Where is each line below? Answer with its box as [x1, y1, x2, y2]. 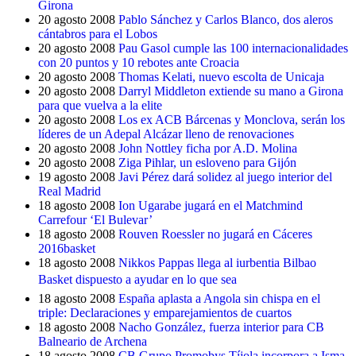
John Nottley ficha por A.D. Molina [118, 141, 297, 155]
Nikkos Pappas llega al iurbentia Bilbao [118, 256, 316, 269]
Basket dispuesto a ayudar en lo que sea [38, 273, 237, 286]
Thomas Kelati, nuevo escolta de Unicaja [118, 70, 324, 83]
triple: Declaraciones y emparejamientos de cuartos [38, 306, 292, 319]
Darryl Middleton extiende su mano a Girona [118, 84, 343, 98]
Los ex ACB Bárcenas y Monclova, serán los [118, 113, 345, 126]
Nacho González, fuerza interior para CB [118, 320, 324, 334]
